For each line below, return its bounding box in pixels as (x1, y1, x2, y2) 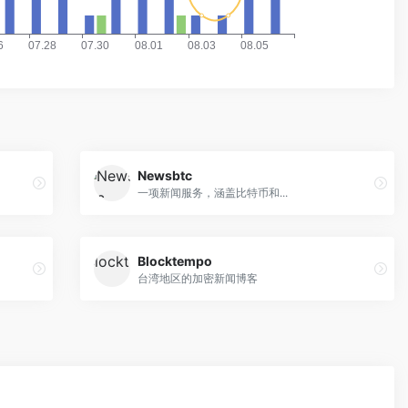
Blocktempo (138, 252, 213, 269)
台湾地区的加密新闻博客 (138, 270, 259, 285)
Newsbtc (138, 167, 193, 183)
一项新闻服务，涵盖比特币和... (138, 185, 289, 199)
